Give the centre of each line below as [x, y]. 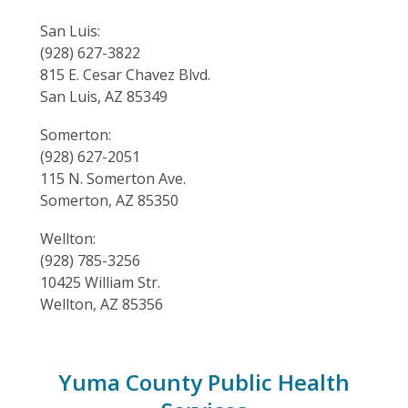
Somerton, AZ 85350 [109, 200]
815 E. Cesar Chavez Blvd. [125, 75]
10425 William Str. [100, 282]
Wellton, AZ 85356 [102, 304]
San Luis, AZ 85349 [104, 97]
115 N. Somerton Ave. [113, 178]
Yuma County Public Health [204, 382]
